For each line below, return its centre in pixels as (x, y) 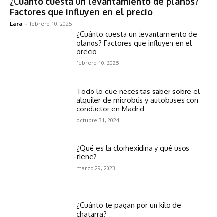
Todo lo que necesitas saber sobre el (138, 91)
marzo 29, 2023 (96, 168)
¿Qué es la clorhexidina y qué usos (133, 148)
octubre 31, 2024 (98, 120)
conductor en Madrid (111, 108)
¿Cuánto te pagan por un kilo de (129, 205)
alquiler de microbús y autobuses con (138, 100)
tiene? (87, 157)
